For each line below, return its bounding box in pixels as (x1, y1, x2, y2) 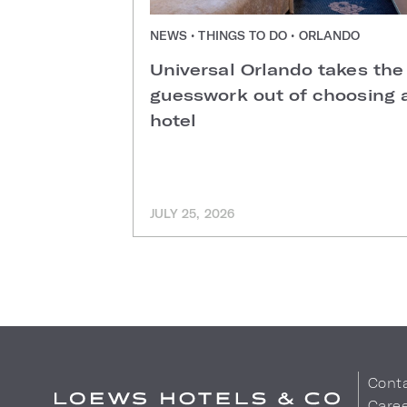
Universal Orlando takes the (150, 59, 403, 80)
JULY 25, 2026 (150, 207, 234, 220)
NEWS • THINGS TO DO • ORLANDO (150, 29, 361, 43)
